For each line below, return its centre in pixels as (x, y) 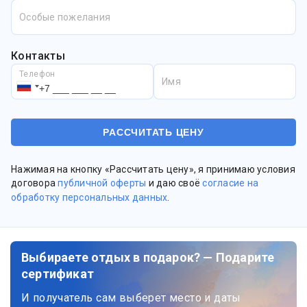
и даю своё (174, 183)
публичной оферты (102, 183)
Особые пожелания (65, 17)
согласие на (230, 183)
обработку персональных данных (89, 197)
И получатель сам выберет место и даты (131, 298)
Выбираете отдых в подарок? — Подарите (148, 257)
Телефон (37, 74)
